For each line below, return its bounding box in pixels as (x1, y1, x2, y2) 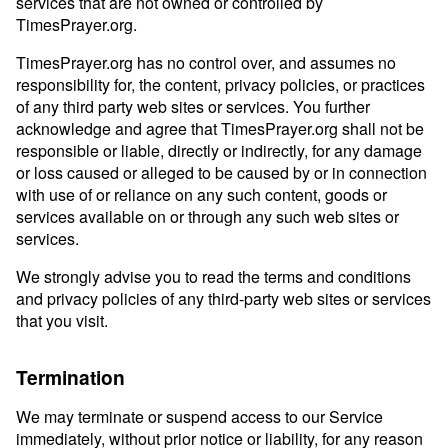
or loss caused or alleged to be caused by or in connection (16, 161, 427, 184)
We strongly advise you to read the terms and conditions (16, 265, 411, 288)
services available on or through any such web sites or (16, 205, 399, 228)
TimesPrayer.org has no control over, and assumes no (16, 51, 396, 74)
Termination (16, 363, 125, 391)
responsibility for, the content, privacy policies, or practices (16, 73, 425, 96)
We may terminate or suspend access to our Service (16, 405, 383, 428)
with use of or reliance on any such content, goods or (16, 183, 387, 206)
